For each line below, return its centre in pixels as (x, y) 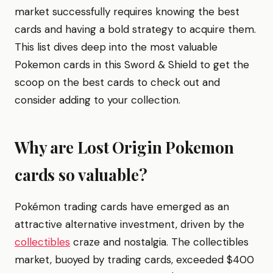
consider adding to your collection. (97, 100)
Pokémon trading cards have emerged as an (122, 207)
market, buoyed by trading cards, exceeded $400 (134, 260)
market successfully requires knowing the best (127, 12)
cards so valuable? (81, 175)
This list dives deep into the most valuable (116, 47)
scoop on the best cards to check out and (117, 82)
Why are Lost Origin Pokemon (124, 147)
